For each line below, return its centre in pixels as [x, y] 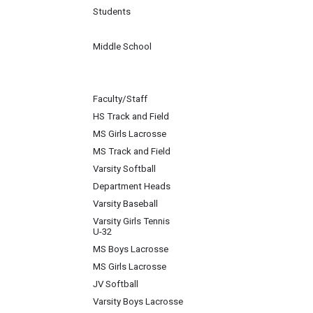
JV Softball [116, 284]
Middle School [122, 46]
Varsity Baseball [125, 204]
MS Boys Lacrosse [131, 249]
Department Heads [132, 186]
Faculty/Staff [120, 99]
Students [112, 12]
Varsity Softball [124, 169]
